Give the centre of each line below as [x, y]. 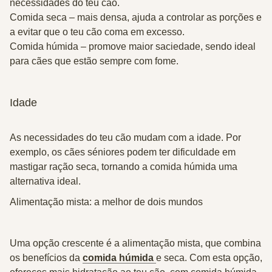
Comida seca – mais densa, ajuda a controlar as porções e [136, 17]
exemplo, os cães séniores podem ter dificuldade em [123, 152]
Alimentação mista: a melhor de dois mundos [106, 202]
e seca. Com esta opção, [209, 258]
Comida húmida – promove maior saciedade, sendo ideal [133, 46]
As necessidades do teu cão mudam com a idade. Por [125, 138]
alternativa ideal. [45, 181]
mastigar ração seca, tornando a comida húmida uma [124, 167]
